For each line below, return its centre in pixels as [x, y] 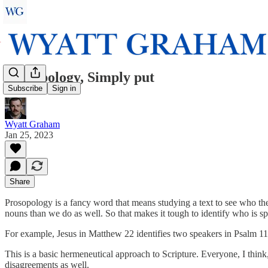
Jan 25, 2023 [29, 135]
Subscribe [25, 89]
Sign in [64, 89]
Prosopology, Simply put [80, 77]
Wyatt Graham [32, 124]
